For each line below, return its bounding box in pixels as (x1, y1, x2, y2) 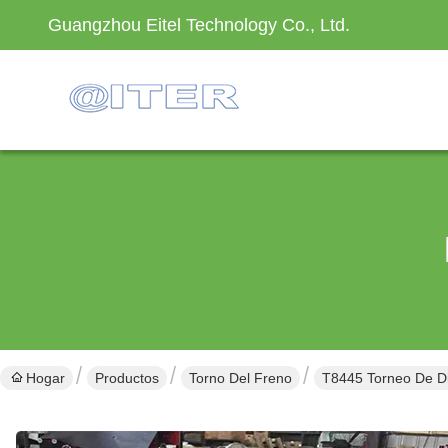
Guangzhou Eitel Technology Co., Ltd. (48, 15, 350, 35)
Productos (95, 370, 159, 386)
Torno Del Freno (189, 370, 292, 386)
